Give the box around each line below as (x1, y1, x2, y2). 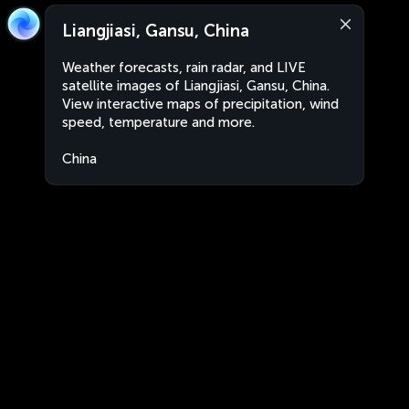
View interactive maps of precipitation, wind (62, 96, 339, 112)
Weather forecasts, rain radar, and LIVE (62, 59, 306, 76)
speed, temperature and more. (62, 114, 255, 131)
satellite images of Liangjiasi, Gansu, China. (62, 78, 330, 94)
